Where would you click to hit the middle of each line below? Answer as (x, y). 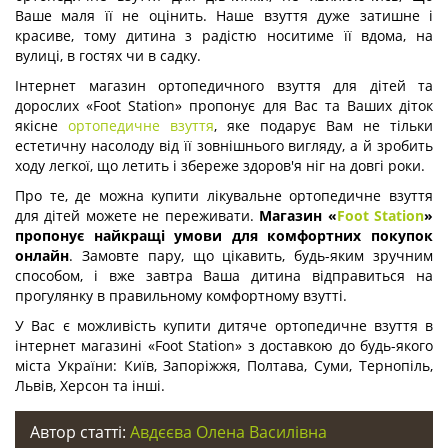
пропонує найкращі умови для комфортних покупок (224, 235)
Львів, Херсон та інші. (90, 385)
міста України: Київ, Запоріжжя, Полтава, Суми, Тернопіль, (224, 365)
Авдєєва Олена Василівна (228, 432)
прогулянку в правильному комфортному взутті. (181, 295)
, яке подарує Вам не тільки (323, 125)
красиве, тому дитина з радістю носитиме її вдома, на (224, 35)
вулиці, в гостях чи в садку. (108, 55)
